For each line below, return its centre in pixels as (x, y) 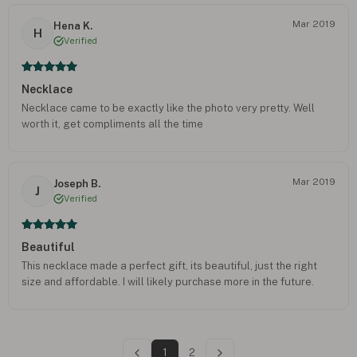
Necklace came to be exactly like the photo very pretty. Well (168, 108)
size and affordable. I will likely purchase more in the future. (168, 281)
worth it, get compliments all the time (112, 124)
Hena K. (73, 26)
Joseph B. (77, 184)
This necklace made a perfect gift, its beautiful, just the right (169, 265)
